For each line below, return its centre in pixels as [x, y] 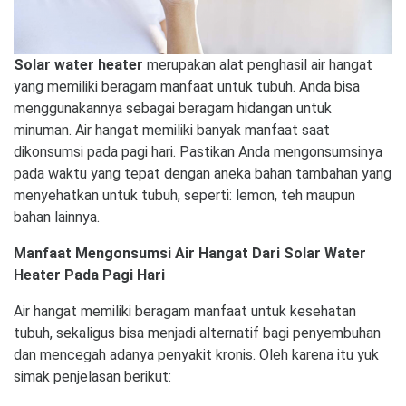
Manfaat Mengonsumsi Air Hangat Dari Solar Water [190, 253]
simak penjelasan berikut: [92, 376]
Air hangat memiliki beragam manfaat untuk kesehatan [185, 311]
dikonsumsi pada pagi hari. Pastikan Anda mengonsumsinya [198, 151]
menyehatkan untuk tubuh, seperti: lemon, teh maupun [184, 195]
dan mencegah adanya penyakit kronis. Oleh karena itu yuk [196, 354]
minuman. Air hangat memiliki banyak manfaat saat [172, 130]
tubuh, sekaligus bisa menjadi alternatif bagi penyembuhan [197, 333]
